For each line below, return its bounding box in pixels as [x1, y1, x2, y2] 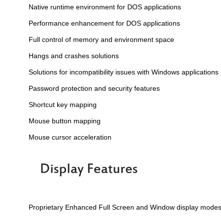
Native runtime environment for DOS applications [29, 3, 181, 11]
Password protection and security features [29, 84, 160, 93]
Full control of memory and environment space [29, 36, 174, 44]
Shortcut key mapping [29, 101, 97, 109]
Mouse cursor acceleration [29, 133, 111, 142]
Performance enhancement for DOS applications [29, 19, 180, 28]
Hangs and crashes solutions [29, 52, 119, 60]
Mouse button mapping [29, 117, 101, 125]
